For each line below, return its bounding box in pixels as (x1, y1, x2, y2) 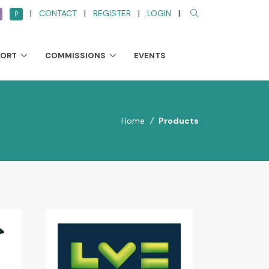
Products (159, 115, 199, 126)
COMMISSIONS (45, 50, 106, 61)
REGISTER (93, 8, 131, 19)
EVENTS (134, 50, 166, 61)
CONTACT (39, 8, 77, 19)
